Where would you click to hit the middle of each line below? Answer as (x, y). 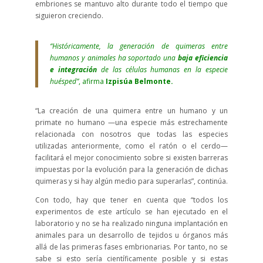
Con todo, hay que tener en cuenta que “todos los (131, 200)
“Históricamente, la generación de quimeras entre (139, 46)
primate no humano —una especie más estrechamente (131, 122)
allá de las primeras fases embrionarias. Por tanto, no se (131, 247)
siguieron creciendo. (69, 16)
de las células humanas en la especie (162, 70)
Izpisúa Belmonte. (139, 81)
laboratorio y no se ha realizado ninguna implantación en (131, 223)
